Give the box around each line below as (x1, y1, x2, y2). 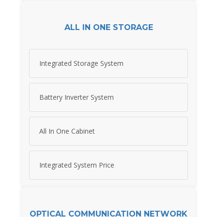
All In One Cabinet (39, 126, 95, 136)
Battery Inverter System (39, 93, 114, 102)
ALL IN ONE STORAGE (64, 22, 153, 32)
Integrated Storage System (39, 59, 124, 68)
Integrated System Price (39, 160, 114, 170)
